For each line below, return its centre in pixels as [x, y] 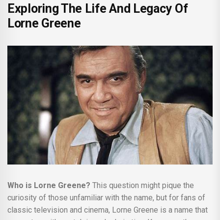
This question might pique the [142, 185]
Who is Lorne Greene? [52, 185]
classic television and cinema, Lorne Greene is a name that [108, 210]
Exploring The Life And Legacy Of [98, 9]
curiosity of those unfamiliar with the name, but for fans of [106, 197]
